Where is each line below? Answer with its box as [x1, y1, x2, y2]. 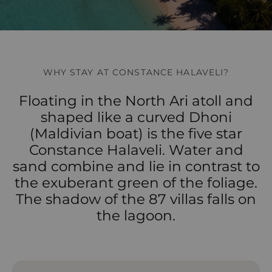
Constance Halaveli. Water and [29, 141, 243, 158]
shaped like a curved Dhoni [40, 109, 232, 126]
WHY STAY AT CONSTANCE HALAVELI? [42, 67, 229, 78]
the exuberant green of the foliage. [15, 174, 257, 191]
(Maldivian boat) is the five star [30, 125, 242, 142]
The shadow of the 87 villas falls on [16, 191, 256, 208]
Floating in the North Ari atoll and [19, 92, 253, 109]
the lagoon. [97, 207, 175, 224]
